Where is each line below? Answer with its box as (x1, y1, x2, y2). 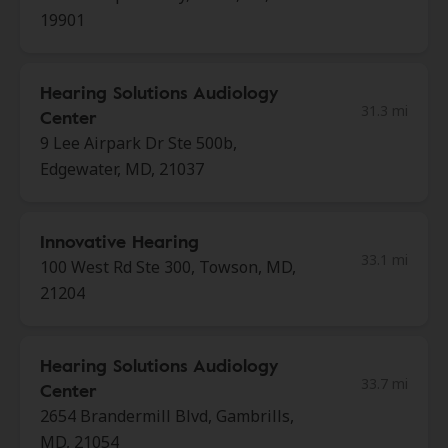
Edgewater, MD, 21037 (40, 158, 204, 180)
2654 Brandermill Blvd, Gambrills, (40, 405, 294, 427)
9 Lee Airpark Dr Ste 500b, (40, 132, 237, 154)
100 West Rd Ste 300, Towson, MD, (40, 256, 296, 278)
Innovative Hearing (40, 228, 199, 254)
